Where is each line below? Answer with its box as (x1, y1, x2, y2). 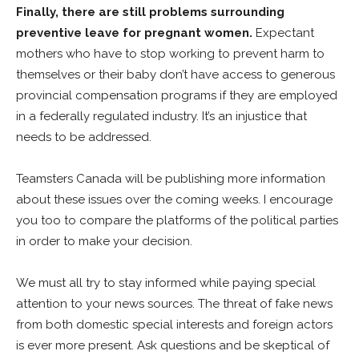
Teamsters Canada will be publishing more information (16, 171, 325, 186)
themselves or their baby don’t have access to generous (16, 67, 335, 82)
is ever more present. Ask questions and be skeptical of (16, 338, 329, 353)
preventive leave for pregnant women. (16, 26, 252, 40)
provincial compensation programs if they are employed (16, 88, 337, 103)
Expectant (252, 26, 314, 40)
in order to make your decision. (16, 234, 197, 248)
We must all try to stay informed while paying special (16, 276, 316, 290)
